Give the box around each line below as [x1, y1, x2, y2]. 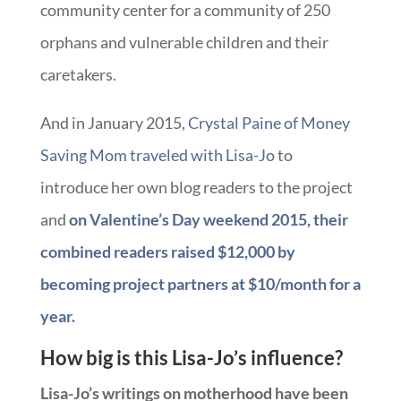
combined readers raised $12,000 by [39, 241, 295, 261]
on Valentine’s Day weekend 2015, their [68, 209, 348, 229]
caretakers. [39, 64, 116, 84]
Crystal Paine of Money [187, 112, 350, 132]
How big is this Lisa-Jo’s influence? [39, 345, 343, 370]
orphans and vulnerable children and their [39, 31, 328, 52]
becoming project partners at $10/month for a [39, 273, 361, 294]
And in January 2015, [39, 112, 188, 132]
